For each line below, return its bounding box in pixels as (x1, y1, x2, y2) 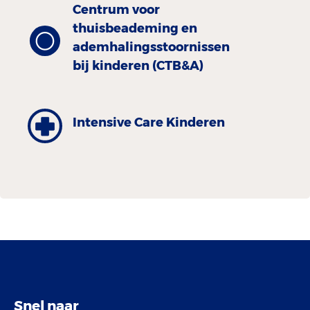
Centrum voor (73, 1, 160, 17)
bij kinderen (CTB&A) (73, 57, 203, 73)
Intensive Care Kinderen (73, 115, 225, 131)
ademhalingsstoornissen (73, 39, 230, 55)
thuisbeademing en (73, 20, 197, 36)
